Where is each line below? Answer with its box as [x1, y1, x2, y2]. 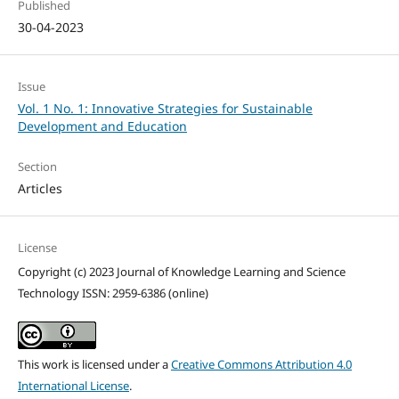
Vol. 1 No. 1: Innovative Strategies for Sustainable [17, 99, 313, 117]
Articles [17, 179, 62, 197]
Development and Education [17, 117, 187, 134]
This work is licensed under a [17, 355, 171, 372]
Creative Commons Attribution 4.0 [170, 355, 352, 372]
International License [17, 377, 129, 394]
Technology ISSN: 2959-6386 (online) [17, 284, 208, 301]
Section [17, 158, 57, 175]
